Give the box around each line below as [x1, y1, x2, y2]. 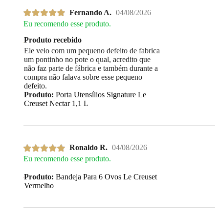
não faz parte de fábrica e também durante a [24, 64, 158, 72]
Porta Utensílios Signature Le [54, 90, 146, 99]
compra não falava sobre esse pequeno [24, 72, 142, 81]
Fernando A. [69, 8, 111, 17]
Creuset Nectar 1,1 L [24, 99, 88, 108]
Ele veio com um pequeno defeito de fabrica [24, 46, 160, 55]
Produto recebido [24, 35, 82, 44]
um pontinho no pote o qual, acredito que [24, 55, 151, 64]
